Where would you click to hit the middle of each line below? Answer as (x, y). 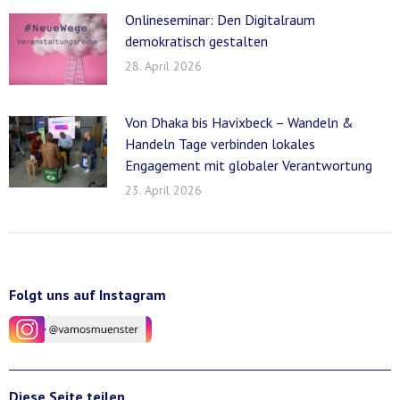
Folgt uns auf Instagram (87, 294)
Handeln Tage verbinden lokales (220, 143)
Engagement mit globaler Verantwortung (249, 165)
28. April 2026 (163, 66)
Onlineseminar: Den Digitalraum (220, 19)
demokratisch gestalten (196, 41)
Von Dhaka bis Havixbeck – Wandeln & (239, 122)
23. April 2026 (163, 190)
